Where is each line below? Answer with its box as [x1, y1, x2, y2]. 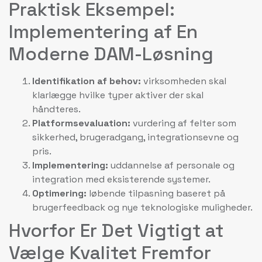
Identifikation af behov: [32, 75, 141, 88]
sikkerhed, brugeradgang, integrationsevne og [32, 131, 239, 144]
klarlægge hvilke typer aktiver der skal [32, 89, 204, 102]
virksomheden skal [141, 75, 226, 88]
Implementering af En [9, 20, 198, 44]
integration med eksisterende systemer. [32, 173, 211, 186]
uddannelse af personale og [108, 159, 235, 172]
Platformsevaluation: [32, 117, 130, 130]
